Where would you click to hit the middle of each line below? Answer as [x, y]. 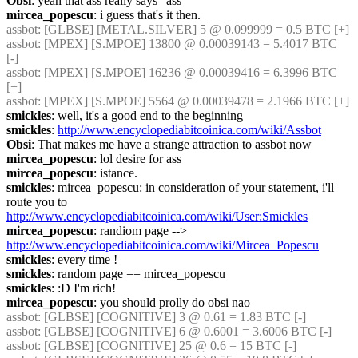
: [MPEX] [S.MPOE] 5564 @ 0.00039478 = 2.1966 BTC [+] [193, 101]
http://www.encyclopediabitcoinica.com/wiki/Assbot [189, 130]
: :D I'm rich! [84, 288]
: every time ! [84, 259]
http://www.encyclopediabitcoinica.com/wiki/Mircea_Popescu [163, 245]
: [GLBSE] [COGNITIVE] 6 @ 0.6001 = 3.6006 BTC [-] [185, 331]
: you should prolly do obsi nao [172, 302]
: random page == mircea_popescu [138, 274]
